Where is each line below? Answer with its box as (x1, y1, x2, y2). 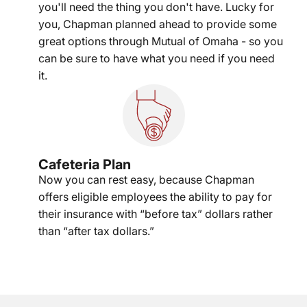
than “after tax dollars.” (38, 224, 154, 238)
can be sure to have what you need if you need (38, 51, 275, 66)
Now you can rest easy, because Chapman (38, 173, 254, 187)
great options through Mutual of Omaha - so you (38, 34, 283, 49)
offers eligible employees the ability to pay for (38, 190, 272, 204)
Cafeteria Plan (38, 156, 131, 173)
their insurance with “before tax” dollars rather (38, 207, 273, 221)
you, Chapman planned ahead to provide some (38, 17, 277, 32)
